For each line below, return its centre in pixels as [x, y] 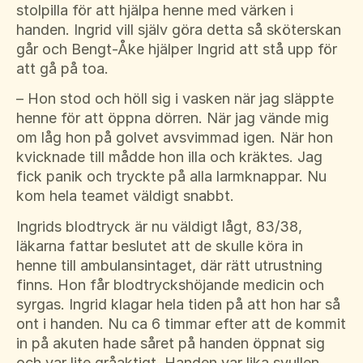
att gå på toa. [62, 68]
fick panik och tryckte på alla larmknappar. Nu [171, 177]
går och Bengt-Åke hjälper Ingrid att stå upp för [177, 49]
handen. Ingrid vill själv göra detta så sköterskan [179, 29]
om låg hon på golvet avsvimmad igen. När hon [175, 138]
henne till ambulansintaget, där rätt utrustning [169, 265]
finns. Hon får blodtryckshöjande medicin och [170, 284]
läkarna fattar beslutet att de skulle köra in [160, 246]
